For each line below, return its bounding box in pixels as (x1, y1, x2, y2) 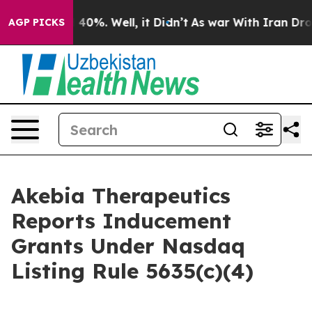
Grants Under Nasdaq (11, 233, 245, 259)
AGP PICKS (8, 16, 65, 29)
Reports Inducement (11, 208, 231, 234)
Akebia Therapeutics (11, 182, 231, 209)
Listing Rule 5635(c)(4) (11, 258, 253, 284)
